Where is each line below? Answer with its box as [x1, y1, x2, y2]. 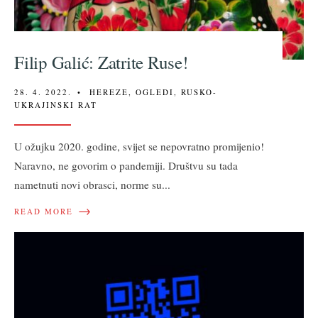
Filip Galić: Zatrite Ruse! [14, 50, 188, 74]
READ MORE [14, 205, 73, 216]
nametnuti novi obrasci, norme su [14, 177, 162, 192]
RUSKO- [181, 86, 217, 97]
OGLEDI [136, 86, 174, 97]
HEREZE [89, 86, 128, 97]
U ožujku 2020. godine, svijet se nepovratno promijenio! [14, 138, 264, 153]
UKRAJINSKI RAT [14, 99, 97, 110]
